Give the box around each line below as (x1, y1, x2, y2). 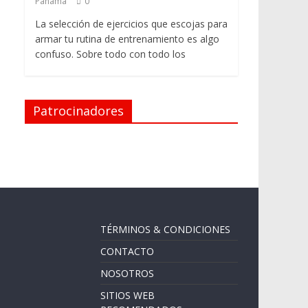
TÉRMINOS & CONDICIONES (100, 223, 230, 236)
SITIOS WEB (100, 289, 155, 302)
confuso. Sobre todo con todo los (35, 47, 186, 60)
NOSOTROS (100, 267, 154, 280)
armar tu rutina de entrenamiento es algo (35, 32, 219, 45)
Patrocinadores (33, 102, 124, 119)
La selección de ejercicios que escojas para (35, 17, 228, 30)
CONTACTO (100, 245, 154, 258)
